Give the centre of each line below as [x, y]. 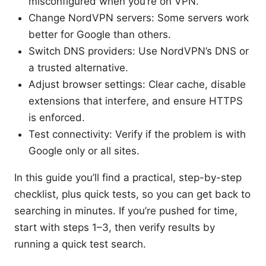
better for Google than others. [100, 34]
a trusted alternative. [78, 67]
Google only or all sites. [84, 151]
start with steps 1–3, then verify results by [115, 227]
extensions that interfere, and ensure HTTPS [136, 101]
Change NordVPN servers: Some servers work [139, 18]
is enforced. [57, 117]
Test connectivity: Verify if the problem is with [137, 134]
